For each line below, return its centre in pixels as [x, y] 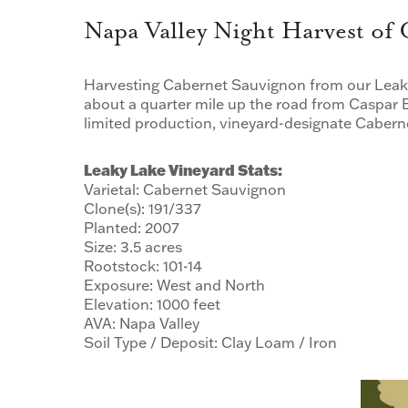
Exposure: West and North [174, 285]
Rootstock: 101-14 [143, 265]
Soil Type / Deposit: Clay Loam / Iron [210, 342]
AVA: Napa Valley [142, 323]
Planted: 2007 [132, 227]
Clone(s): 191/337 [143, 208]
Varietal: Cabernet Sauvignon [185, 189]
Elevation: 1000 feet [152, 304]
